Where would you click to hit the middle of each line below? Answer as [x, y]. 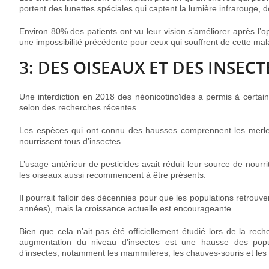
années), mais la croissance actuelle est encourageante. [126, 209]
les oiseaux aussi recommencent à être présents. [113, 175]
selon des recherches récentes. [79, 108]
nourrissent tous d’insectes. [71, 141]
